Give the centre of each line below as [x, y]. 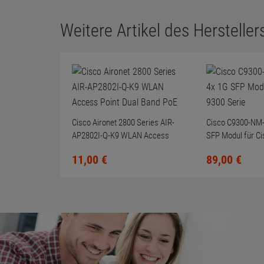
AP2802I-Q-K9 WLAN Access [121, 136]
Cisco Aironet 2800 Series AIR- [123, 123]
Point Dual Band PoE [106, 148]
